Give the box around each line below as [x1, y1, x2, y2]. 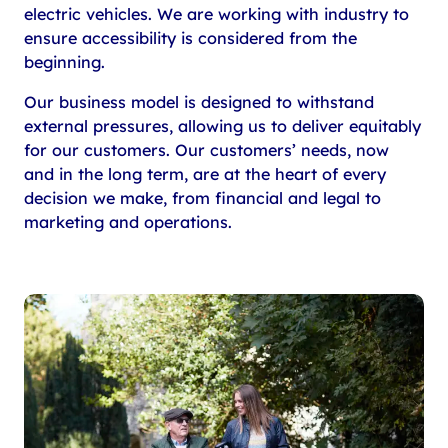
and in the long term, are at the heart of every [24, 164, 387, 185]
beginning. [24, 51, 106, 72]
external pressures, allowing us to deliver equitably [24, 116, 422, 137]
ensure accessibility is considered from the [24, 27, 358, 48]
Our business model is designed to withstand [24, 92, 375, 113]
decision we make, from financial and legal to [24, 188, 382, 209]
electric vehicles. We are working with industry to [24, 3, 410, 24]
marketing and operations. [24, 212, 238, 233]
